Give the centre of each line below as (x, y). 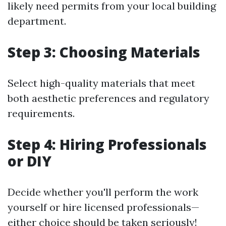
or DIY (30, 161)
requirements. (41, 113)
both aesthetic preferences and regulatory (108, 98)
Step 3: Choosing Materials (104, 52)
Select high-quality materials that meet (101, 83)
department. (37, 21)
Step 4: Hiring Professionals (107, 144)
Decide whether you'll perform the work (103, 192)
